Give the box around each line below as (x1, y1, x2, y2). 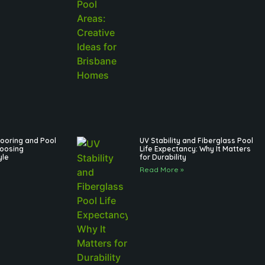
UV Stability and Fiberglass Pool (139, 136, 253, 146)
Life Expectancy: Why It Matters (139, 144, 251, 154)
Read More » (139, 165, 184, 174)
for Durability (139, 153, 186, 162)
